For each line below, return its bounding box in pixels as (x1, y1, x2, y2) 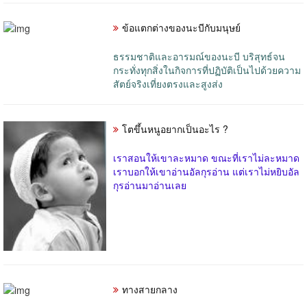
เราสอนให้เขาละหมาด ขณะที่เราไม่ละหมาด (113, 150, 302, 164)
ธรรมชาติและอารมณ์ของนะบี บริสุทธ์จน (113, 49, 285, 63)
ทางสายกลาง (122, 282, 177, 296)
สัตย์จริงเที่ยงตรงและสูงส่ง (113, 76, 225, 90)
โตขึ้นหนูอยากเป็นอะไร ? (122, 121, 228, 136)
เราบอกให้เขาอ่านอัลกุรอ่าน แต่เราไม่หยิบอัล (113, 164, 299, 178)
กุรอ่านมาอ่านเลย (113, 177, 186, 192)
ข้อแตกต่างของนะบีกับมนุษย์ (122, 20, 241, 34)
